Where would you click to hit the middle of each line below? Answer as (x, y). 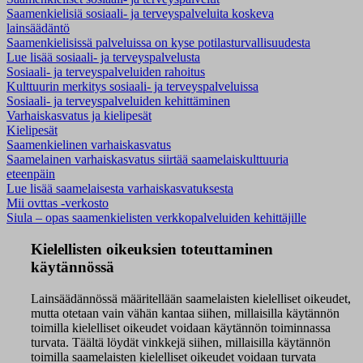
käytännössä (73, 267)
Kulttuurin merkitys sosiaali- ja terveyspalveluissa (132, 87)
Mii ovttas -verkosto (58, 203)
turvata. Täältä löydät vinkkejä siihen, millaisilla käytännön (181, 342)
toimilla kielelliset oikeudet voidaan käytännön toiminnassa (181, 327)
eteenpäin (31, 174)
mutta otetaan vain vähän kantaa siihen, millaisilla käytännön (185, 313)
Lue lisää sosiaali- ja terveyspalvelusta (103, 58)
